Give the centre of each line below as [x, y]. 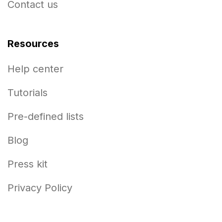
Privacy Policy [40, 188]
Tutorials [28, 93]
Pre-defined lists [46, 116]
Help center [35, 69]
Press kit [28, 164]
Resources [33, 44]
